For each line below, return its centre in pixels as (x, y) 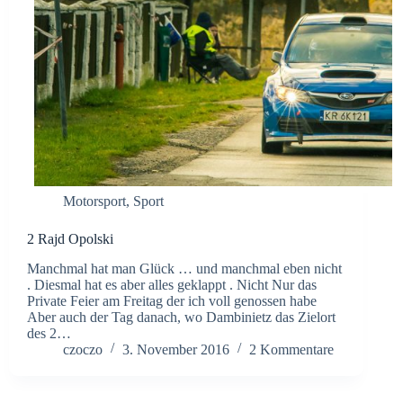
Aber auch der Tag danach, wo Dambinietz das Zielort (181, 318)
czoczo (83, 350)
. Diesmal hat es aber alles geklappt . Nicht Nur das (172, 285)
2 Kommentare (291, 350)
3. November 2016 (176, 350)
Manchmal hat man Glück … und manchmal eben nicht (184, 269)
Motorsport (94, 201)
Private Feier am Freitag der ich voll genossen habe (172, 301)
